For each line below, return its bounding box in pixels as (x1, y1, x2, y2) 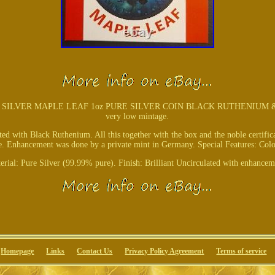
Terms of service (216, 247, 267, 256)
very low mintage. (106, 112, 169, 122)
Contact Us (77, 247, 113, 256)
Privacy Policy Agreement (125, 247, 204, 256)
